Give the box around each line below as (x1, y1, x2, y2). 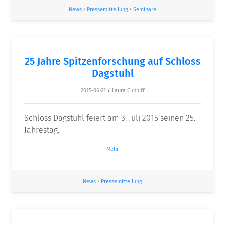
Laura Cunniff (111, 87, 145, 94)
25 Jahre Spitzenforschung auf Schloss (24, 55, 201, 68)
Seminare (133, 6, 156, 13)
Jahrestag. (24, 125, 59, 135)
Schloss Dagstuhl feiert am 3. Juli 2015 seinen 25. (24, 113, 195, 123)
